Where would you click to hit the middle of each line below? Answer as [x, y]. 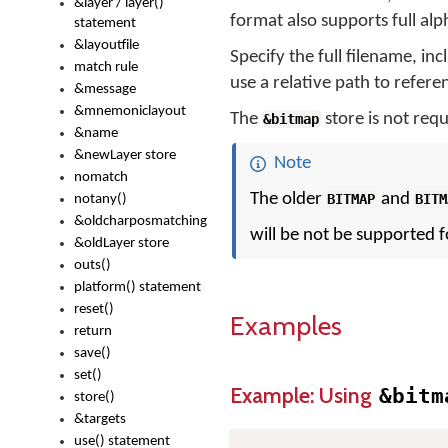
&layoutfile [106, 45]
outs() [92, 265]
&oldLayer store [121, 243]
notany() [100, 199]
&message [105, 89]
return [93, 331]
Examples [286, 325]
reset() [94, 309]
